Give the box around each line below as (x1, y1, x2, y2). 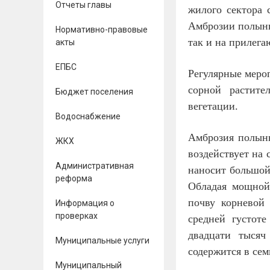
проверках (55, 211, 98, 221)
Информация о (55, 198, 115, 208)
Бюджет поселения (55, 87, 133, 96)
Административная (55, 161, 134, 171)
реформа (55, 174, 92, 183)
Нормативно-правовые (55, 25, 148, 34)
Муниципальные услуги (55, 236, 149, 245)
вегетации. (188, 100, 238, 112)
